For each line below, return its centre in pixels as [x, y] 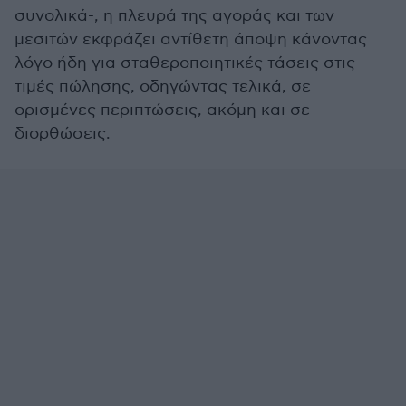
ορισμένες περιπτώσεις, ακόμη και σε [162, 110]
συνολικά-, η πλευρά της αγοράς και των [174, 16]
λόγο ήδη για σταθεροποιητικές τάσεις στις [185, 63]
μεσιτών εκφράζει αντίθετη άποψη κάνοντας [191, 39]
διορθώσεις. [63, 134]
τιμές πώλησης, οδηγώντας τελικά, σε [163, 87]
